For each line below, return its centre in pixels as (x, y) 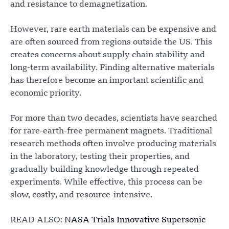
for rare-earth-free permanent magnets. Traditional (111, 131)
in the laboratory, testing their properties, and (100, 157)
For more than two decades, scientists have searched (114, 118)
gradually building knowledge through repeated (105, 169)
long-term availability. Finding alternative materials (112, 68)
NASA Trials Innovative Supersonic (135, 220)
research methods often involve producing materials (113, 144)
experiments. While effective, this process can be (106, 182)
